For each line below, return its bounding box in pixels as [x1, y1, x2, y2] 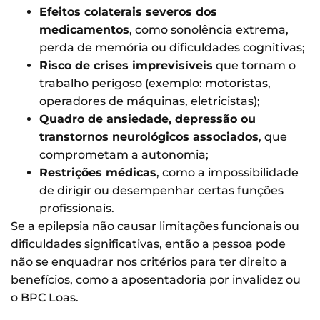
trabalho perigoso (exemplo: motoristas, [39, 76, 271, 91]
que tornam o [213, 59, 296, 73]
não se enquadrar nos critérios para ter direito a [11, 255, 287, 269]
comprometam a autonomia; [39, 148, 209, 162]
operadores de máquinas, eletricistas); [39, 94, 260, 109]
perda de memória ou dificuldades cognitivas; [39, 41, 305, 55]
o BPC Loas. [11, 291, 81, 305]
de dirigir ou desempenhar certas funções [39, 184, 284, 198]
